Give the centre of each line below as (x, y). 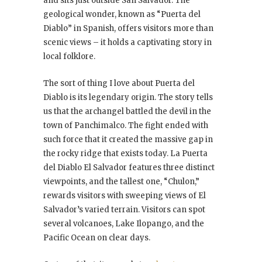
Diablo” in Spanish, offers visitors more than (128, 29)
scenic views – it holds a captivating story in (127, 43)
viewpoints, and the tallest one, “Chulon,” (121, 182)
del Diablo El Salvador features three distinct (129, 168)
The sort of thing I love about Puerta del (119, 84)
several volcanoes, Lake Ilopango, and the (124, 224)
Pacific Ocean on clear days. (97, 238)
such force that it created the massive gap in (128, 140)
